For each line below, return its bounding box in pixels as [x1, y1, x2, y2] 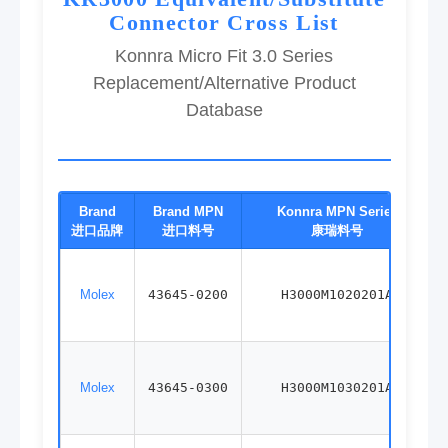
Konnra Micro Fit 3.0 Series [115, 46, 333, 67]
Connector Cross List [109, 10, 339, 36]
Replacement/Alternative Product [92, 73, 356, 94]
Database [185, 100, 263, 121]
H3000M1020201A [281, 287, 393, 303]
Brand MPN [152, 204, 223, 220]
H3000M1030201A [281, 380, 393, 396]
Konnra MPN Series [276, 204, 398, 220]
